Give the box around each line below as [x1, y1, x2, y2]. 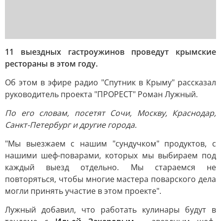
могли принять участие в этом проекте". [5, 185, 161, 196]
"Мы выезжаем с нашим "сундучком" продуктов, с [5, 138, 216, 149]
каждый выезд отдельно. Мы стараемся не [5, 162, 216, 173]
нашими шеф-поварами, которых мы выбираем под [5, 150, 216, 161]
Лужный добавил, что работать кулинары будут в [5, 204, 216, 215]
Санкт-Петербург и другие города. [5, 119, 137, 130]
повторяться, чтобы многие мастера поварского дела [5, 174, 216, 184]
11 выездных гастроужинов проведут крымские [5, 46, 216, 57]
